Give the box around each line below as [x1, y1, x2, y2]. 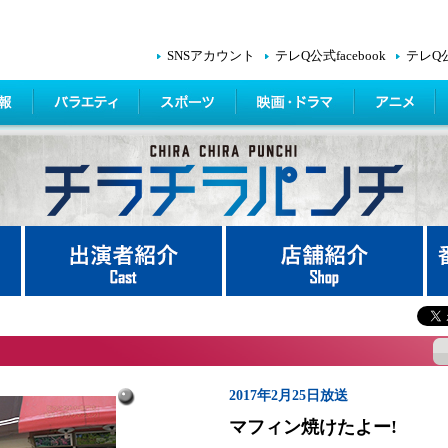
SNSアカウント [167, 49, 255, 63]
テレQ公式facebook [275, 49, 386, 63]
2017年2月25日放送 [229, 388, 348, 403]
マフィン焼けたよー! [229, 417, 397, 437]
